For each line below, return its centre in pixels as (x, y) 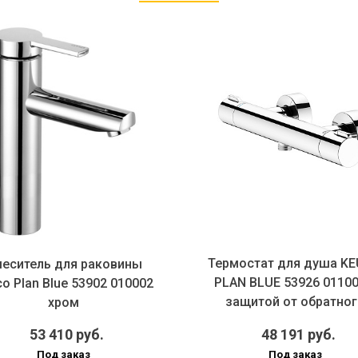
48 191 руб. (298, 335)
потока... (295, 320)
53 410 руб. (66, 335)
